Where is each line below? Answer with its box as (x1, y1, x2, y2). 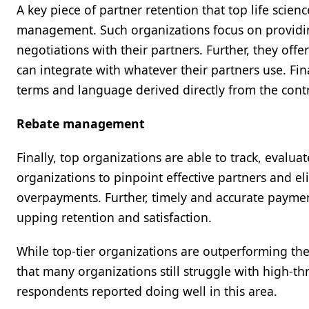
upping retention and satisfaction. (17, 209, 215, 226)
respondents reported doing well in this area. (17, 283, 281, 299)
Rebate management (17, 115, 145, 132)
